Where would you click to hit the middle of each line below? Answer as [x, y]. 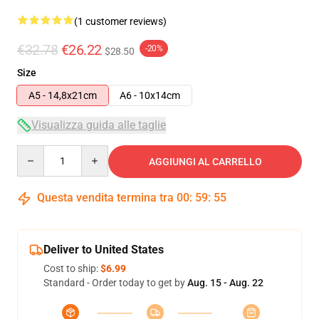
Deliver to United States [104, 250]
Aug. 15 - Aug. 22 [225, 283]
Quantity [36, 152]
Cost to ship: [72, 268]
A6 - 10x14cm [150, 95]
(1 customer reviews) [120, 21]
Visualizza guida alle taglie [99, 125]
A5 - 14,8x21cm [63, 95]
